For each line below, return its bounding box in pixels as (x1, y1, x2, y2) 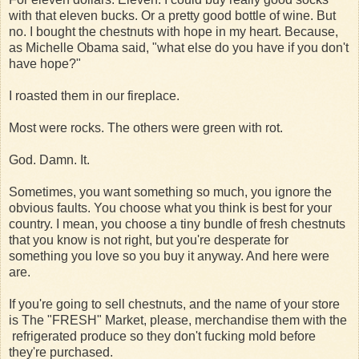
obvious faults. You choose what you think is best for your (9, 200, 332, 215)
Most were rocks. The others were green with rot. (9, 120, 283, 135)
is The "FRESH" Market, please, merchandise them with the (9, 313, 347, 327)
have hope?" (9, 56, 81, 71)
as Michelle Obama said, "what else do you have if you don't (9, 40, 349, 54)
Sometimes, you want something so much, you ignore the (9, 184, 332, 199)
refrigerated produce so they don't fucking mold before (9, 329, 316, 343)
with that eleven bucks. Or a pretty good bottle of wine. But (9, 8, 336, 22)
